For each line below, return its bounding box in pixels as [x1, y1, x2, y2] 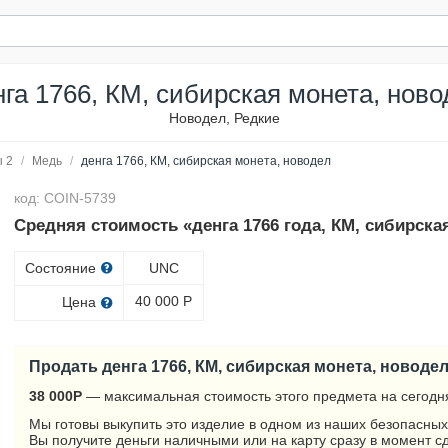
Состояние [25, 260, 101, 276]
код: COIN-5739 [14, 190, 117, 206]
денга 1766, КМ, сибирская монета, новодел [81, 154, 331, 168]
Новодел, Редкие [168, 110, 280, 126]
